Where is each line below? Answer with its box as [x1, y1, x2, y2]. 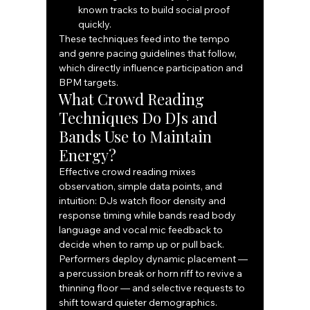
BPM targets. [59, 76, 119, 89]
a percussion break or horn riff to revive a [59, 267, 245, 280]
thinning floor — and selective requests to [59, 282, 248, 295]
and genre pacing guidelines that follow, [59, 47, 239, 60]
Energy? [59, 145, 117, 166]
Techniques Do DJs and [59, 107, 221, 129]
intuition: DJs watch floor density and [59, 194, 228, 208]
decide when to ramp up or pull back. [59, 238, 227, 251]
